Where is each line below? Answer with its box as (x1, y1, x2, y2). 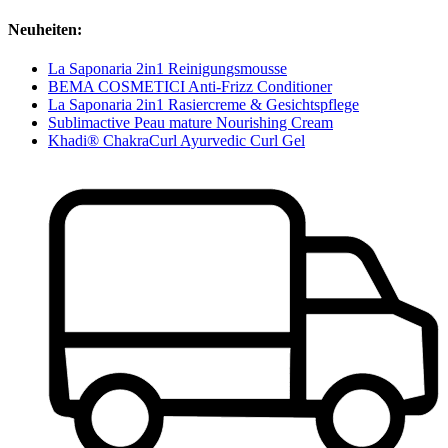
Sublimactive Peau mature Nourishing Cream (48, 114, 333, 132)
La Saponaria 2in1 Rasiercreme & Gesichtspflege (48, 96, 359, 114)
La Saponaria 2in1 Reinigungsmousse (48, 60, 287, 78)
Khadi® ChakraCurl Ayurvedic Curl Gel (48, 132, 305, 150)
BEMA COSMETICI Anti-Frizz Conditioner (48, 78, 332, 96)
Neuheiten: (8, 21, 82, 39)
